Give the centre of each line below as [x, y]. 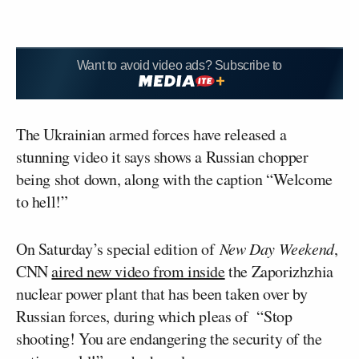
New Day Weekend [276, 248]
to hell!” [42, 201]
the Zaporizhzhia [279, 271]
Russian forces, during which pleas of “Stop [154, 316]
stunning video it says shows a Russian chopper [162, 156]
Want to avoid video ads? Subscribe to [179, 65]
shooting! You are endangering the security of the [169, 338]
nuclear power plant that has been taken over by [162, 293]
